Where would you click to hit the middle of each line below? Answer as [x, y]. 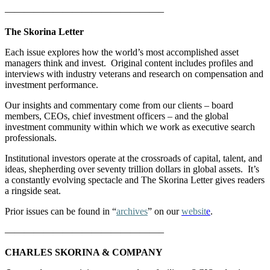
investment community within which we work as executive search [130, 127]
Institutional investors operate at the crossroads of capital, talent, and [133, 158]
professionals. [31, 137]
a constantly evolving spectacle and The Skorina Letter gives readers [135, 180]
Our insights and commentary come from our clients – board [119, 105]
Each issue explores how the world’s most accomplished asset [122, 52]
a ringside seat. [33, 190]
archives [132, 211]
